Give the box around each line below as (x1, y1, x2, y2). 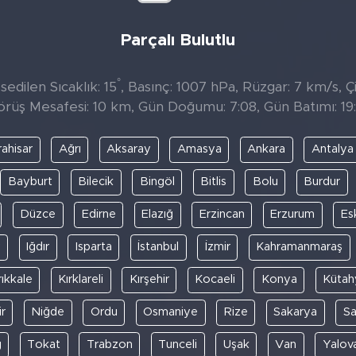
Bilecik (78, 176, 114, 188)
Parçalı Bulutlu (121, 31, 235, 48)
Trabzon (86, 339, 133, 351)
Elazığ (141, 208, 174, 221)
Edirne (81, 208, 116, 221)
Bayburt (7, 176, 52, 188)
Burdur (304, 176, 340, 188)
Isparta (75, 241, 112, 253)
